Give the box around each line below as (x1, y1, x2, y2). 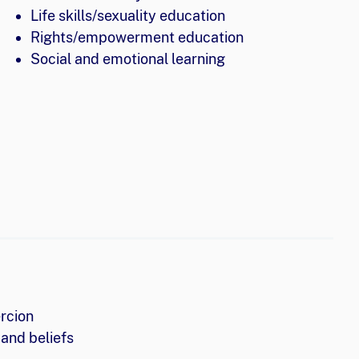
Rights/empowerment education (30, 28, 244, 46)
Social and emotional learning (30, 50, 225, 67)
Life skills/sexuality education (30, 6, 225, 24)
